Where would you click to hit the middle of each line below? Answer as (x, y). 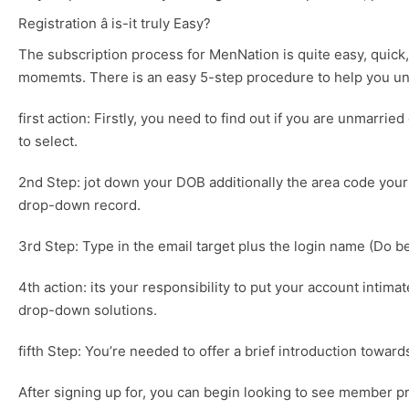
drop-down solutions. (88, 310)
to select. (48, 142)
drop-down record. (79, 205)
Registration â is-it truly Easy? (115, 24)
